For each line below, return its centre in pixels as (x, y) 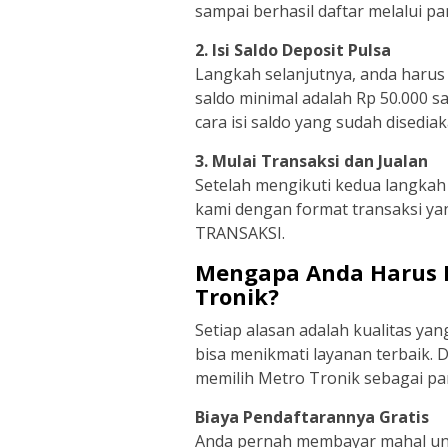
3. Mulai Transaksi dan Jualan (311, 161)
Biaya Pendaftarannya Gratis (312, 417)
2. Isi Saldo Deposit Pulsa (293, 50)
